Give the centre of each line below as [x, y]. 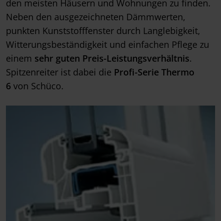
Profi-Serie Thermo [154, 72]
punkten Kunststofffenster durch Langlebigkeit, [103, 31]
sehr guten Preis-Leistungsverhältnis [112, 58]
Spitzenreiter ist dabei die [60, 72]
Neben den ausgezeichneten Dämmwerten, [96, 17]
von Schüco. [37, 86]
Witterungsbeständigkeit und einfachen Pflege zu [108, 45]
